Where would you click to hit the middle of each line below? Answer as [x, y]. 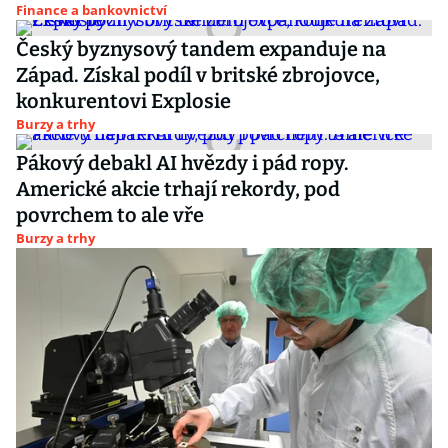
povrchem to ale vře [110, 215]
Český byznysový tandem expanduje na [201, 49]
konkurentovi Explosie [123, 101]
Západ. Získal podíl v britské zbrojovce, [198, 75]
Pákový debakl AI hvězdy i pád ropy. [182, 163]
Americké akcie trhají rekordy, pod [178, 189]
